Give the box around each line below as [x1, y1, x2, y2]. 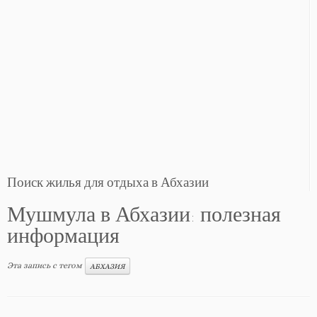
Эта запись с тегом [7, 260, 84, 270]
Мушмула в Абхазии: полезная [7, 201, 281, 233]
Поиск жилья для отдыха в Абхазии [7, 173, 209, 194]
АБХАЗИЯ [90, 261, 125, 270]
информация [7, 222, 120, 254]
